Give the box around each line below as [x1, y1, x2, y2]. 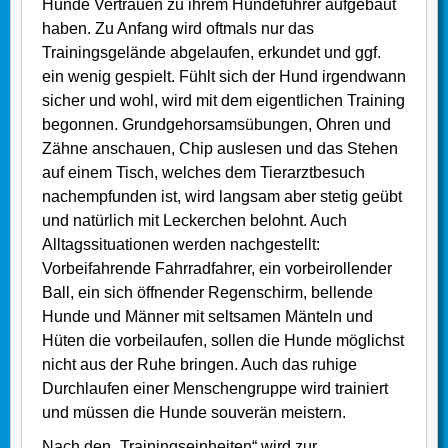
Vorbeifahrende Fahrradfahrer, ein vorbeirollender [42, 260, 392, 278]
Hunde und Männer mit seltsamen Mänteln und [42, 308, 373, 326]
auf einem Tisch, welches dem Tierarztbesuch [42, 164, 365, 182]
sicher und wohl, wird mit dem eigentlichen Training [42, 92, 405, 110]
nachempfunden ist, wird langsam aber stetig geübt [42, 188, 402, 206]
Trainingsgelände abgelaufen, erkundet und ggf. [42, 44, 381, 62]
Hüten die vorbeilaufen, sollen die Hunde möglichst [42, 332, 404, 350]
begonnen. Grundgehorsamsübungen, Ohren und [42, 116, 391, 134]
